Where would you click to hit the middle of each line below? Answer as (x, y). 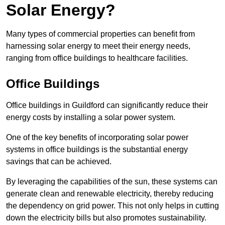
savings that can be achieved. (59, 162)
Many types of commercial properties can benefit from (100, 34)
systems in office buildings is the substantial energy (97, 150)
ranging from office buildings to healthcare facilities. (97, 58)
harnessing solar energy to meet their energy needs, (98, 46)
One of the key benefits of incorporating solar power (97, 138)
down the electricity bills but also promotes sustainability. (106, 218)
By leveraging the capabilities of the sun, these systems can (112, 182)
